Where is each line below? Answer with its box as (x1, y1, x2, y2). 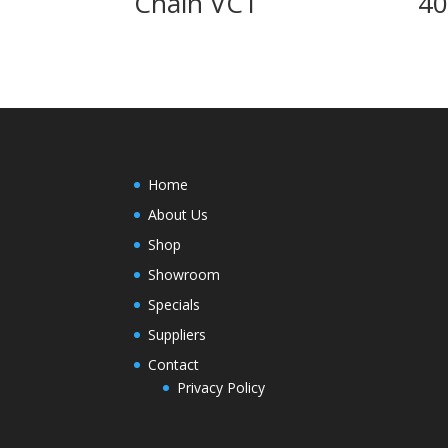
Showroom (148, 264, 221, 284)
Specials (148, 294, 201, 314)
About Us (148, 204, 209, 224)
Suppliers (148, 324, 207, 344)
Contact (148, 354, 200, 374)
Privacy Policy (177, 377, 266, 397)
